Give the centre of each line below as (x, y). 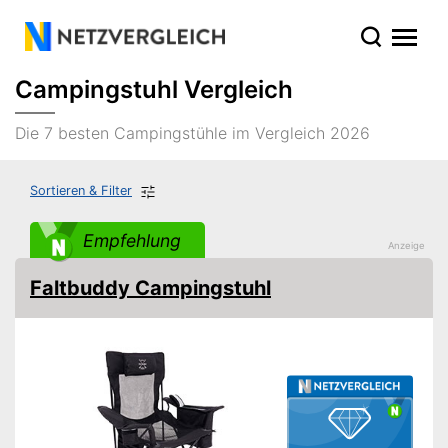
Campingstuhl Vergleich (154, 89)
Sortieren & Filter (81, 190)
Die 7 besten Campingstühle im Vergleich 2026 (192, 133)
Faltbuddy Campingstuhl (150, 287)
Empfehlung (131, 240)
